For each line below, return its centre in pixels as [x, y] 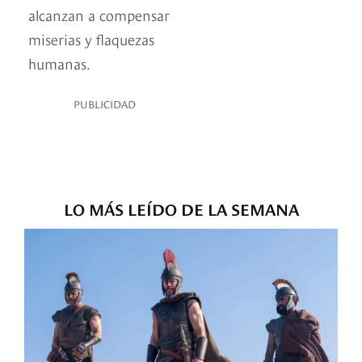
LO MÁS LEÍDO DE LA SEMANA [181, 208]
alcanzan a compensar [99, 15]
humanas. [59, 63]
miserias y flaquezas [91, 39]
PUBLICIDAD [105, 104]
